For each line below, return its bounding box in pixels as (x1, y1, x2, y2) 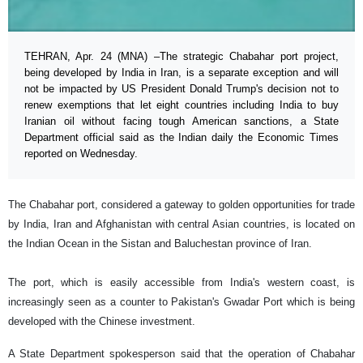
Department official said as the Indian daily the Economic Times (24, 131, 339, 144)
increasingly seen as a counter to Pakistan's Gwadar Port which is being (8, 296, 355, 309)
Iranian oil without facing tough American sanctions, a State (24, 115, 339, 128)
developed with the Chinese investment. (8, 315, 199, 328)
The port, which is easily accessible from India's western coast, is (8, 276, 355, 289)
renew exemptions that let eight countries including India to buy (24, 99, 339, 112)
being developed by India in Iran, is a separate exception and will (24, 66, 339, 79)
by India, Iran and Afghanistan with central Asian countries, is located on (8, 218, 355, 231)
